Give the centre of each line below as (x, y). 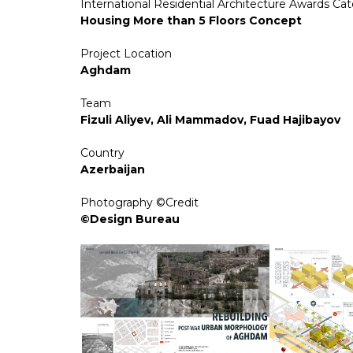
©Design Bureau (130, 219)
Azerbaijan (113, 170)
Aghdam (106, 71)
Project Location (126, 54)
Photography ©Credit (139, 203)
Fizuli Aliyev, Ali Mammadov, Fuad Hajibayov (210, 120)
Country (102, 153)
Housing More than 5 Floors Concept (191, 21)
